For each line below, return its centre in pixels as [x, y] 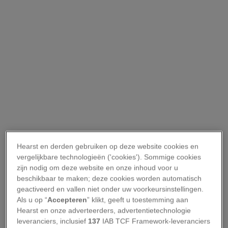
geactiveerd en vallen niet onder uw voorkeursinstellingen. [110, 189]
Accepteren [67, 200]
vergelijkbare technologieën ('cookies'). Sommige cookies [109, 157]
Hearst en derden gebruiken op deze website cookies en [108, 146]
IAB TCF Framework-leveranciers [155, 221]
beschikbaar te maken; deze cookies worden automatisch [109, 178]
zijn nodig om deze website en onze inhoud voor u [98, 168]
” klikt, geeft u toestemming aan [138, 200]
